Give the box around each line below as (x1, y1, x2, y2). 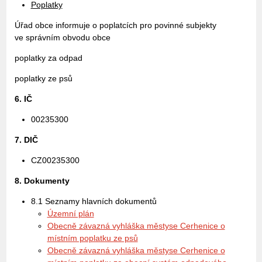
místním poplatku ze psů (47, 233, 138, 243)
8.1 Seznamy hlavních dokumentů (30, 196, 157, 206)
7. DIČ (14, 135, 38, 144)
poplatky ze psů (14, 74, 73, 83)
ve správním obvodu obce (14, 33, 111, 42)
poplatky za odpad (14, 53, 82, 63)
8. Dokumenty (14, 176, 70, 185)
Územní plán (47, 209, 94, 218)
